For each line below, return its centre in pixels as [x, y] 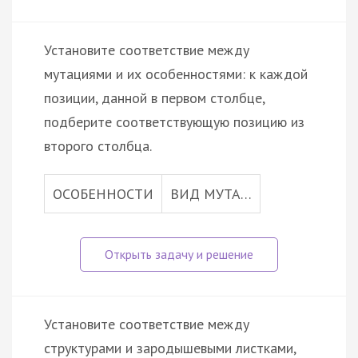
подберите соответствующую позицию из [174, 121]
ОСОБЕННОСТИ [103, 193]
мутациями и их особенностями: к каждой [176, 74]
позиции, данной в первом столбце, [154, 97]
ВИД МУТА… [211, 193]
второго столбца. [98, 145]
